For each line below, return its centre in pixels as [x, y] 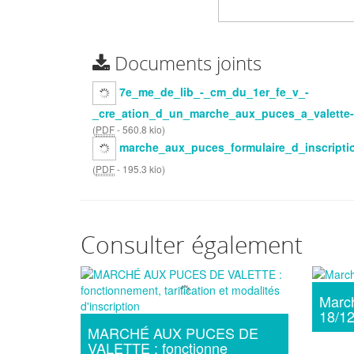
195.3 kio [142, 169]
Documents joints [186, 64]
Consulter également [192, 245]
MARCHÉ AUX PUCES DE [173, 333]
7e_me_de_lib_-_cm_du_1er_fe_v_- [214, 92]
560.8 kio [142, 130]
